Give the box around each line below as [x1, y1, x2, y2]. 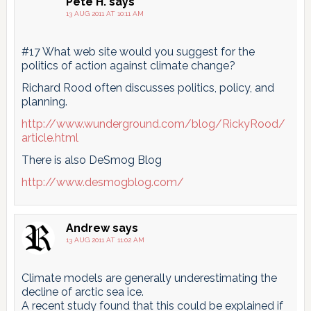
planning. [21, 94, 67, 108]
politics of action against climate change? [21, 58, 235, 72]
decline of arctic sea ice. [21, 285, 144, 299]
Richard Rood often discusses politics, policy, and [21, 81, 274, 94]
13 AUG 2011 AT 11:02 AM [65, 235, 144, 244]
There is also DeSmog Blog [21, 153, 162, 167]
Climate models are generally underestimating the [21, 271, 277, 285]
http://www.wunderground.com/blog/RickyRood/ [21, 117, 285, 131]
